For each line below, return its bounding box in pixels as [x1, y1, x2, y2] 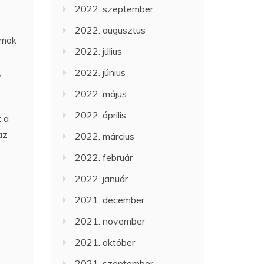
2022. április [75, 109, 127, 121]
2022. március [75, 130, 135, 142]
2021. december [75, 194, 145, 206]
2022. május [75, 88, 127, 100]
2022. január [75, 173, 128, 184]
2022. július [75, 45, 123, 57]
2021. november [75, 215, 146, 227]
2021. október [75, 236, 136, 248]
